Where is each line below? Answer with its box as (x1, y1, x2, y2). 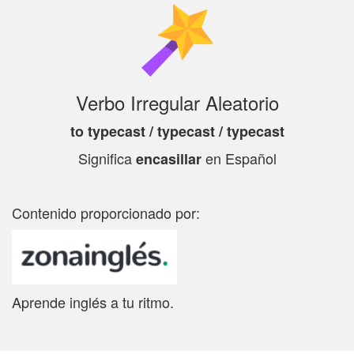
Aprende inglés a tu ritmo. (12, 292, 174, 313)
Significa (77, 147, 136, 168)
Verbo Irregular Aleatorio (75, 88, 279, 116)
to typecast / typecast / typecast (70, 120, 284, 141)
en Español (201, 147, 277, 168)
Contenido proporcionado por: (12, 201, 200, 223)
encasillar (135, 148, 201, 169)
